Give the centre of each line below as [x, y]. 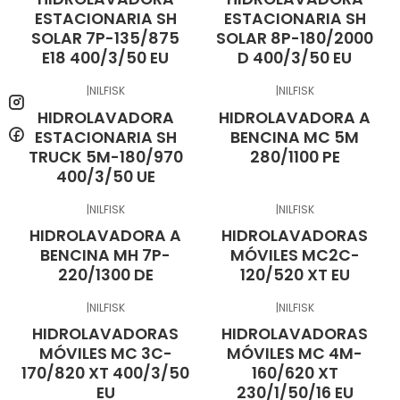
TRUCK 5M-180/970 [105, 156]
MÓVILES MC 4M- [295, 354]
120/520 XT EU [295, 274]
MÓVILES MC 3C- [105, 354]
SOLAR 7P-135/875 [105, 38]
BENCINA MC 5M [295, 137]
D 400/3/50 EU [295, 58]
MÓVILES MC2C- [295, 254]
